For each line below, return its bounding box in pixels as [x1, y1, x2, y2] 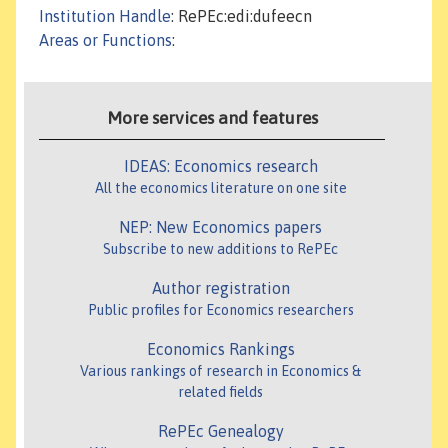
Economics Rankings [146, 340, 295, 359]
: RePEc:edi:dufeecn [171, 7, 312, 26]
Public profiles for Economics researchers [87, 302, 354, 319]
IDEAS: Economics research [123, 157, 318, 176]
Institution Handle [39, 7, 171, 26]
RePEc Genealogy [157, 422, 284, 441]
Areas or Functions [39, 31, 172, 50]
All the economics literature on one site [94, 180, 347, 197]
